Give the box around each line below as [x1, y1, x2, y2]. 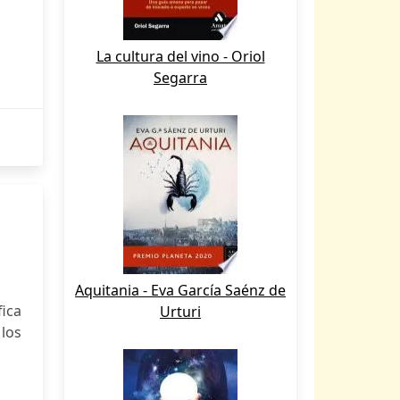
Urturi [160, 302, 201, 321]
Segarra [154, 68, 207, 87]
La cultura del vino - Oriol [96, 46, 265, 66]
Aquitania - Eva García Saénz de [75, 280, 286, 300]
